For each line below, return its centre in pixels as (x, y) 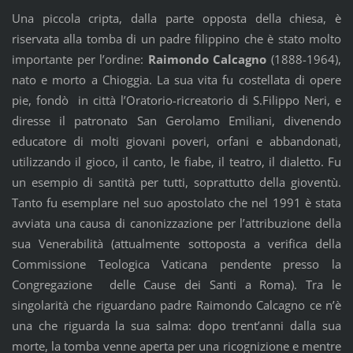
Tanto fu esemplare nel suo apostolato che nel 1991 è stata (176, 202)
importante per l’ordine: (80, 59)
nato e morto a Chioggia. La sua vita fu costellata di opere (176, 79)
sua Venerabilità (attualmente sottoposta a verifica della (176, 243)
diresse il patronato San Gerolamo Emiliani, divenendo (176, 120)
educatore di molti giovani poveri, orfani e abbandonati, (176, 141)
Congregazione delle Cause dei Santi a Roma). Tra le (176, 284)
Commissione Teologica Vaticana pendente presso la (176, 264)
